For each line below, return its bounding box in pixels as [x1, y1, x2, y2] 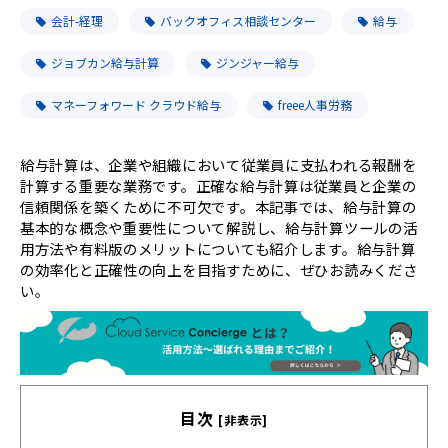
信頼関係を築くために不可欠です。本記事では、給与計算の [20, 195, 417, 217]
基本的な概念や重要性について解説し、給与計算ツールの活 [20, 216, 418, 238]
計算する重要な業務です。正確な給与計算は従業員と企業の [20, 174, 417, 196]
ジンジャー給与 [216, 53, 299, 71]
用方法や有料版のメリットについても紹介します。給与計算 [20, 237, 416, 259]
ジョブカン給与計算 [51, 53, 159, 71]
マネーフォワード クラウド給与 [51, 95, 221, 113]
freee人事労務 [278, 95, 352, 113]
